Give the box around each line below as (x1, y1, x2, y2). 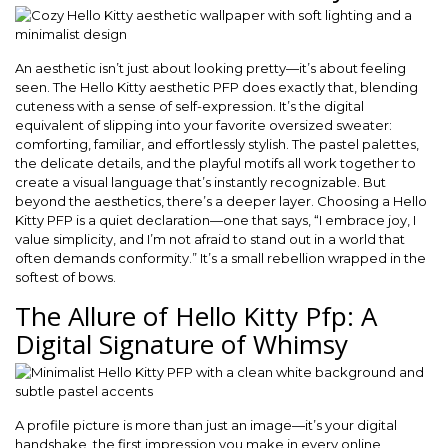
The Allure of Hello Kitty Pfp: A (15, 298, 377, 334)
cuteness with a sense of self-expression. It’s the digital (15, 98, 364, 114)
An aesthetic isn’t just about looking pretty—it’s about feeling (15, 60, 406, 76)
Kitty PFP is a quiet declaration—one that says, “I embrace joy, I (15, 212, 416, 228)
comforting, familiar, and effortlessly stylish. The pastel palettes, (15, 136, 419, 152)
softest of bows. (15, 269, 116, 285)
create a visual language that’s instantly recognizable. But (15, 174, 386, 190)
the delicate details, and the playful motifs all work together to (15, 155, 416, 171)
